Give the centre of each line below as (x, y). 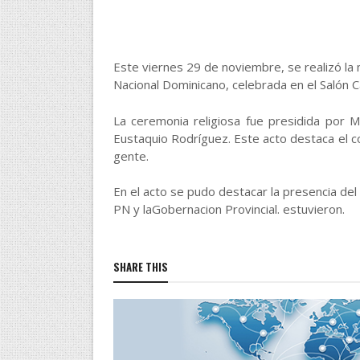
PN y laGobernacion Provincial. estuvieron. (229, 209)
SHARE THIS (140, 266)
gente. (131, 155)
